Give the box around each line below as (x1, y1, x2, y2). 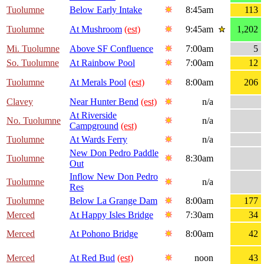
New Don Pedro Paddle (70, 148, 159, 159)
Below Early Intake (70, 5, 142, 15)
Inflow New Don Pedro (70, 171, 158, 182)
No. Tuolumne (6, 115, 61, 126)
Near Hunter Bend (70, 97, 138, 107)
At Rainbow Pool (70, 58, 135, 68)
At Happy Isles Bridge (70, 210, 153, 220)
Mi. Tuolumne (6, 44, 60, 54)
